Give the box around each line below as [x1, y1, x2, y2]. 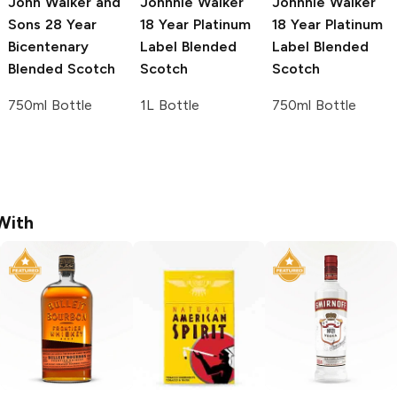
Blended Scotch [8, 60, 115, 78]
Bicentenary [8, 38, 89, 56]
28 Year [41, 16, 97, 34]
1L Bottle [140, 97, 199, 114]
